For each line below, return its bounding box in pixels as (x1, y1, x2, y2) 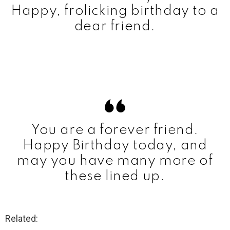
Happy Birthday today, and (23, 138, 207, 152)
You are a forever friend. (31, 123, 199, 137)
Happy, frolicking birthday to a (11, 4, 219, 18)
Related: (5, 213, 38, 224)
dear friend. (74, 19, 156, 33)
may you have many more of (17, 154, 213, 168)
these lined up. (65, 169, 165, 183)
